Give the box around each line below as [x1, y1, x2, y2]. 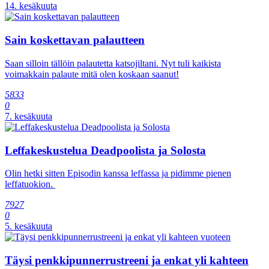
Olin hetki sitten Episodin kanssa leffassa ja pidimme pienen [5, 168, 231, 179]
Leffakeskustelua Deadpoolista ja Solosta [5, 144, 206, 157]
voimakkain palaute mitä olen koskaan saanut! [5, 68, 179, 79]
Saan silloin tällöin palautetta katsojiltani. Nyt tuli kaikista [5, 58, 221, 68]
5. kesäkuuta [5, 221, 52, 232]
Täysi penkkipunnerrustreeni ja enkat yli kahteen [5, 254, 249, 267]
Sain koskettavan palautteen [5, 34, 145, 47]
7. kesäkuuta [5, 110, 52, 121]
